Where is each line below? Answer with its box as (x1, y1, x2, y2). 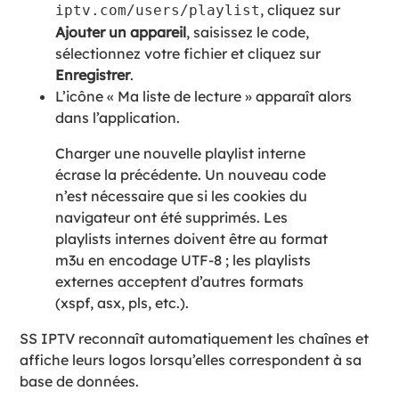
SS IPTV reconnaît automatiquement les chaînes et (20, 329, 370, 347)
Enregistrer (55, 65, 131, 84)
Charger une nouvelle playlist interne (55, 143, 306, 162)
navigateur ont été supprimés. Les (55, 208, 289, 226)
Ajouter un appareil (55, 22, 187, 41)
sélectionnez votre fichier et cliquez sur (55, 44, 322, 62)
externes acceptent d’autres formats (55, 272, 305, 290)
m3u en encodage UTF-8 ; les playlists (55, 250, 312, 269)
